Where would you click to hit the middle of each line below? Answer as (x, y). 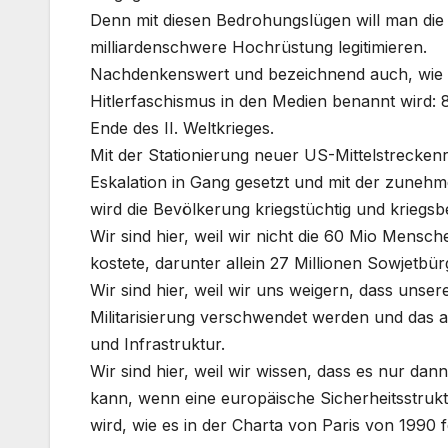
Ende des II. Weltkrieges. (182, 128)
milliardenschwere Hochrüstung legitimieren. (258, 47)
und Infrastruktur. (157, 344)
